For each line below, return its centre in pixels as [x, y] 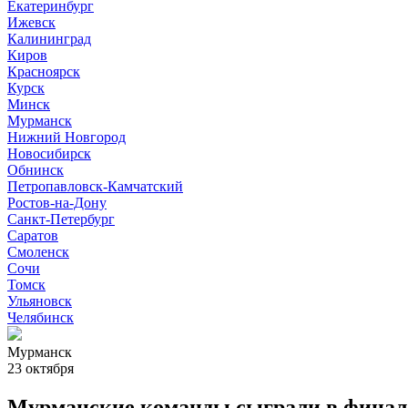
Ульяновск [40, 301]
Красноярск [44, 71]
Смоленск [38, 252]
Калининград [49, 39]
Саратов [33, 235]
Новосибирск [49, 153]
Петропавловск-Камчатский [95, 186]
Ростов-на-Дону [57, 203]
